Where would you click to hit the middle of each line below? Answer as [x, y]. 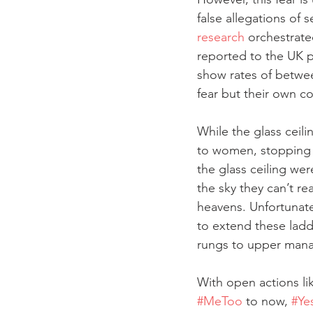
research [221, 37]
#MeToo [220, 301]
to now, [267, 301]
